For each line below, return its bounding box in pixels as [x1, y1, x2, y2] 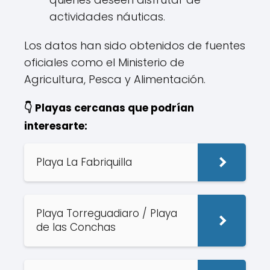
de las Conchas [36, 220, 119, 234]
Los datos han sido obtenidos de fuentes [24, 38, 245, 53]
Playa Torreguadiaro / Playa [36, 206, 177, 221]
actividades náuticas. [49, 9, 165, 24]
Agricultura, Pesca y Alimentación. [24, 72, 206, 87]
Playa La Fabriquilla [36, 155, 135, 169]
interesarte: [24, 119, 87, 133]
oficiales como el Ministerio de [24, 55, 184, 70]
